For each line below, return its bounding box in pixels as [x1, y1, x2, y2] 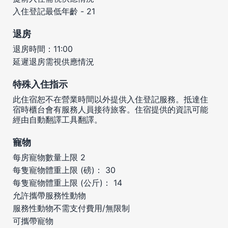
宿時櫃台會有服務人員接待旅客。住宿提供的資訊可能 [13, 104, 208, 115]
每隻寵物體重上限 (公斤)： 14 [13, 177, 122, 188]
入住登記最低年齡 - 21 [13, 6, 95, 16]
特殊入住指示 [13, 78, 68, 90]
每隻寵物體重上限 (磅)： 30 [13, 164, 116, 175]
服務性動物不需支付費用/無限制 [13, 203, 130, 213]
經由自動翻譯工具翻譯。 [13, 114, 102, 125]
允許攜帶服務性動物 [13, 190, 86, 201]
